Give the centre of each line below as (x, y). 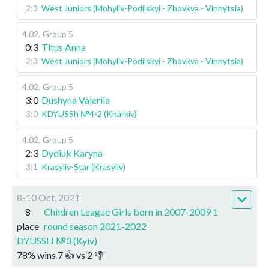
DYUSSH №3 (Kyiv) (57, 240)
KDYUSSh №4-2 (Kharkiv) (89, 113)
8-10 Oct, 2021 (48, 197)
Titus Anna (64, 47)
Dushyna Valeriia (76, 100)
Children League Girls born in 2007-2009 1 (131, 211)
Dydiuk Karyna (72, 153)
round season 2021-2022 (95, 226)
